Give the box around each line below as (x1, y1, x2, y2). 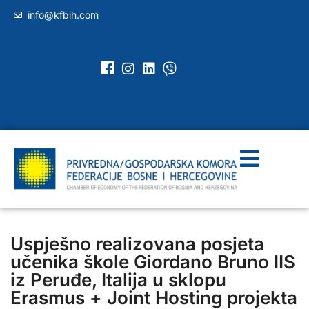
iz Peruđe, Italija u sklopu (10, 268, 226, 290)
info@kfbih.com (28, 9, 99, 21)
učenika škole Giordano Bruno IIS (10, 250, 295, 272)
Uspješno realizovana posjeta (10, 232, 264, 255)
